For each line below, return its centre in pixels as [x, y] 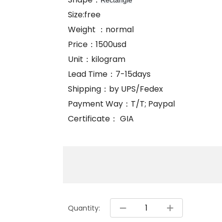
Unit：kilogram [97, 59]
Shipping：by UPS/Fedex [115, 89]
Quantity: [84, 208]
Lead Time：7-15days [109, 74]
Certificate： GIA [105, 119]
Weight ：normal [101, 30]
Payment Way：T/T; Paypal [121, 104]
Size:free [84, 15]
